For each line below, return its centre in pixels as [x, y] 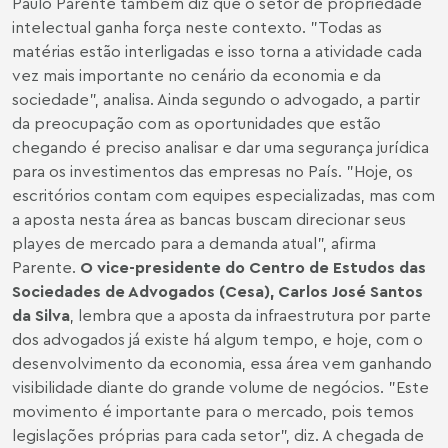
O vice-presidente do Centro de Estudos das [253, 267]
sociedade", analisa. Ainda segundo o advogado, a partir [216, 99]
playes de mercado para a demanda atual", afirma [194, 243]
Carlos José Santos [350, 291]
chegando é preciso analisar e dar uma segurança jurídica [220, 147]
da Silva [41, 315]
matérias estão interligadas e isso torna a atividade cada [217, 51]
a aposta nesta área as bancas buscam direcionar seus [209, 219]
